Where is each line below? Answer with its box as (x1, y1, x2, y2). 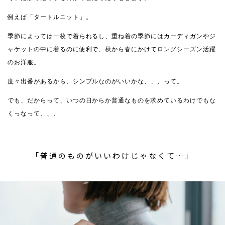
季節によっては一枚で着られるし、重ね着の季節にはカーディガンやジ (8, 33, 216, 40)
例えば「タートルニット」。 (8, 14, 92, 21)
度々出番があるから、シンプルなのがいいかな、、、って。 (8, 78, 183, 85)
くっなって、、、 (8, 110, 60, 118)
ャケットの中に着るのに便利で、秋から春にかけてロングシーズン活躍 (8, 46, 216, 53)
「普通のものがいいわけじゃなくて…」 (31, 150, 194, 161)
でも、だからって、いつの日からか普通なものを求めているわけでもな (8, 97, 216, 104)
